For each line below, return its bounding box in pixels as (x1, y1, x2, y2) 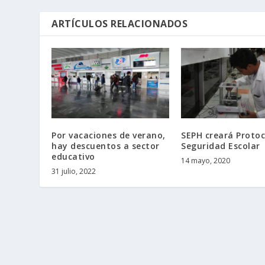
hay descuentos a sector (51, 140, 160, 151)
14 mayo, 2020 (181, 155, 230, 166)
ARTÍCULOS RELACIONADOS (51, 17, 188, 30)
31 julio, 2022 (51, 166, 96, 176)
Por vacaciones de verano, (51, 129, 166, 141)
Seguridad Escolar (181, 140, 260, 151)
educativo (51, 150, 95, 162)
